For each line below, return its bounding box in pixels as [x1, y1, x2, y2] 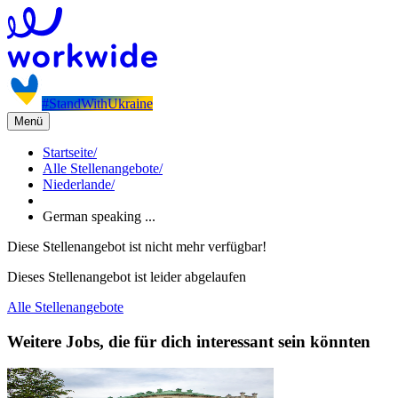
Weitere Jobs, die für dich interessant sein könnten [7, 331, 370, 351]
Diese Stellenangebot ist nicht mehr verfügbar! [7, 239, 267, 254]
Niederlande [43, 177, 111, 192]
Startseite [43, 145, 93, 160]
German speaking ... [43, 209, 155, 224]
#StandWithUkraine [42, 96, 153, 111]
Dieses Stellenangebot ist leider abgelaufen [7, 269, 246, 284]
